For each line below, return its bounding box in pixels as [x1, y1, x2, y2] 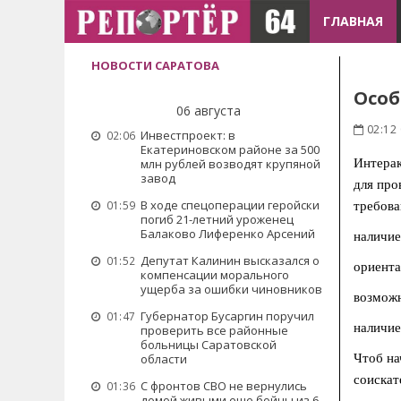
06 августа [175, 102, 241, 119]
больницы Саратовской [141, 337, 277, 353]
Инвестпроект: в [141, 127, 235, 143]
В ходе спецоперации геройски [141, 197, 320, 213]
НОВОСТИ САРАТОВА [91, 57, 219, 73]
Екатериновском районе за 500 [141, 141, 320, 158]
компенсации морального [141, 267, 289, 283]
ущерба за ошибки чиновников [141, 281, 322, 297]
